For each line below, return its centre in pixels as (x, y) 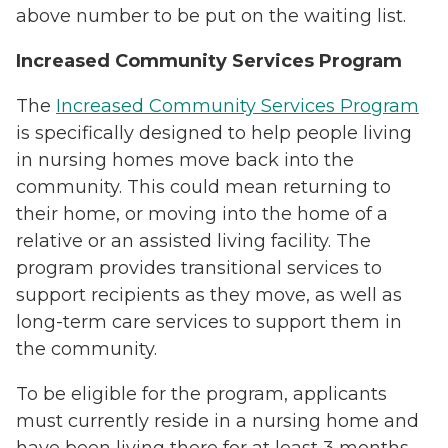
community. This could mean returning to (203, 186)
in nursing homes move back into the (185, 159)
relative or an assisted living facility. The (193, 240)
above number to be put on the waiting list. (213, 15)
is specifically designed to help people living (214, 132)
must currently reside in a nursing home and (217, 420)
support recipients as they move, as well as (209, 294)
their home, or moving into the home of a (202, 213)
